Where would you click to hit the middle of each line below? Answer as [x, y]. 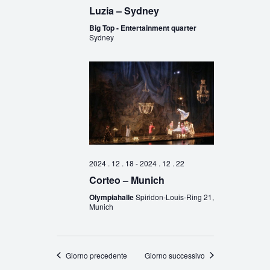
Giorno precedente [96, 255]
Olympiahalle [112, 197]
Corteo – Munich [127, 180]
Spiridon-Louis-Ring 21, [174, 196]
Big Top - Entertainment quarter [143, 28]
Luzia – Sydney [124, 11]
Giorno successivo [174, 255]
